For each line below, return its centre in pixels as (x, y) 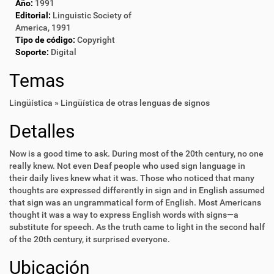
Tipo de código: (45, 40)
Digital (64, 52)
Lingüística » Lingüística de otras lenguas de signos (109, 103)
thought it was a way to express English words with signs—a (124, 215)
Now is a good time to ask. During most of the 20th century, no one (136, 154)
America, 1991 (43, 28)
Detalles (42, 131)
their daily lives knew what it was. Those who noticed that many (132, 178)
